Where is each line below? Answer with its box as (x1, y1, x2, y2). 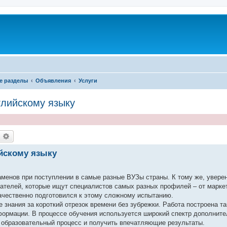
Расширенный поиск (10, 131, 79, 140)
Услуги (79, 77, 97, 84)
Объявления (35, 77, 71, 84)
